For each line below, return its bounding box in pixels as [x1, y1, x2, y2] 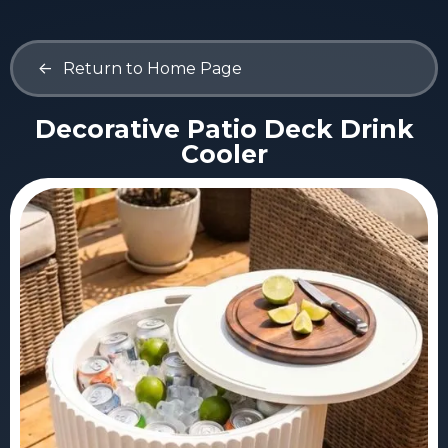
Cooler [180, 139, 268, 169]
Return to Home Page [63, 59, 242, 78]
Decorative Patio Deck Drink [34, 114, 414, 144]
